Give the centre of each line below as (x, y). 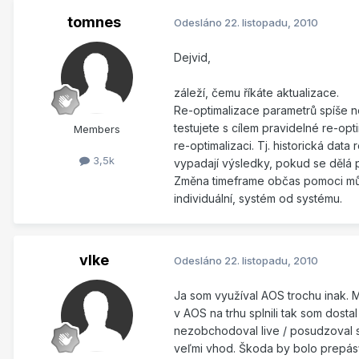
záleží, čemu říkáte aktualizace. (256, 92)
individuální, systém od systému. (258, 198)
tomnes (94, 22)
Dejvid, (192, 57)
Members (97, 129)
